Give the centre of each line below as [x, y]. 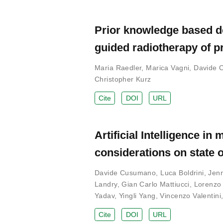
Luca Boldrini [182, 172]
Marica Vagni [168, 67]
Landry [106, 184]
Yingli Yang [137, 195]
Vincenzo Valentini [190, 195]
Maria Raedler [118, 67]
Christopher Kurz [123, 79]
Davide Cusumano [125, 172]
